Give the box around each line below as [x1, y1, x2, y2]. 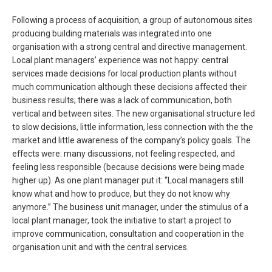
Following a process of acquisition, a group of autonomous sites [12, 15, 253, 25]
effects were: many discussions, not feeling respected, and [12, 148, 235, 158]
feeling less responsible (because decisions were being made [12, 161, 245, 172]
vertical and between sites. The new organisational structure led [12, 108, 255, 118]
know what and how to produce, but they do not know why [12, 188, 230, 199]
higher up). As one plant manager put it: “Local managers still [12, 175, 243, 185]
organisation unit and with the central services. [12, 242, 189, 252]
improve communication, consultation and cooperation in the [12, 228, 244, 239]
